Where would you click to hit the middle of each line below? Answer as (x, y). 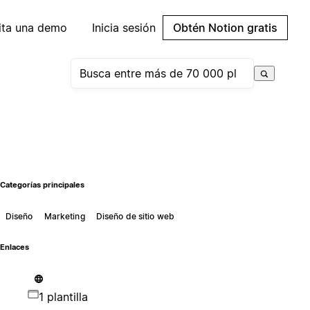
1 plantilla (63, 297)
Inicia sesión (124, 28)
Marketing (64, 216)
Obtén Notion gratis (225, 28)
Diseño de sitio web (135, 216)
